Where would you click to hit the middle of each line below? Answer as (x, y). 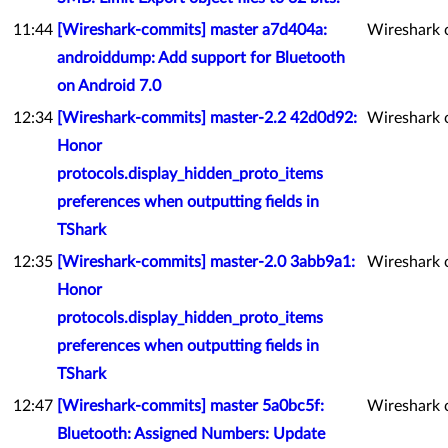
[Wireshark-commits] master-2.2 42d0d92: (207, 118)
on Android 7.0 (109, 86)
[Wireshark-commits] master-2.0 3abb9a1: (206, 262)
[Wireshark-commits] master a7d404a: (192, 30)
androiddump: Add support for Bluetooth (201, 58)
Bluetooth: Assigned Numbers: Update (191, 434)
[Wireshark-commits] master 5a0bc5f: (190, 406)
